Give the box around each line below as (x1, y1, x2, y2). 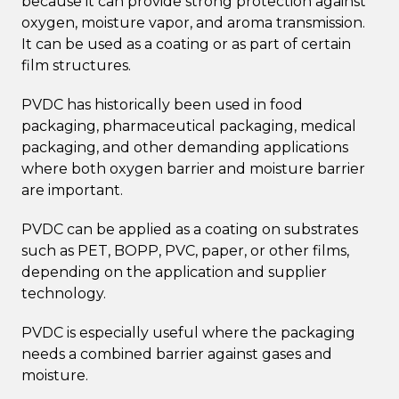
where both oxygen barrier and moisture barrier (21, 159, 365, 177)
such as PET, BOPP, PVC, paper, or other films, (21, 241, 349, 259)
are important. (21, 181, 123, 199)
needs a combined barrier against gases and (21, 345, 332, 362)
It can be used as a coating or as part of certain (21, 35, 351, 53)
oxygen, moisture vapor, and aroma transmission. (21, 13, 365, 31)
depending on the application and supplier (21, 263, 327, 281)
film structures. (21, 56, 131, 74)
